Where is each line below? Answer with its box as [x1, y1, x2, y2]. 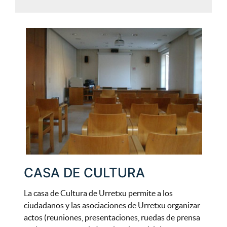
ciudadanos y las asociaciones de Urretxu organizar [23, 200, 200, 210]
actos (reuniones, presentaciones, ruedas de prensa [23, 212, 200, 222]
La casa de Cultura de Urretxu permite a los [23, 188, 173, 198]
